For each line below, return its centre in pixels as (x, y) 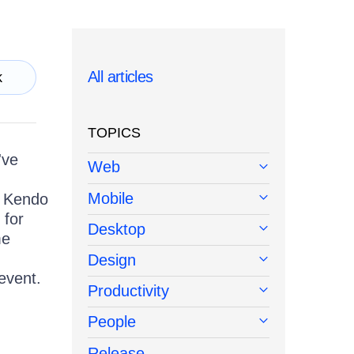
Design (112, 260)
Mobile (111, 199)
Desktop (117, 230)
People (112, 322)
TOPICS (114, 133)
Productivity (128, 291)
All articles (121, 77)
